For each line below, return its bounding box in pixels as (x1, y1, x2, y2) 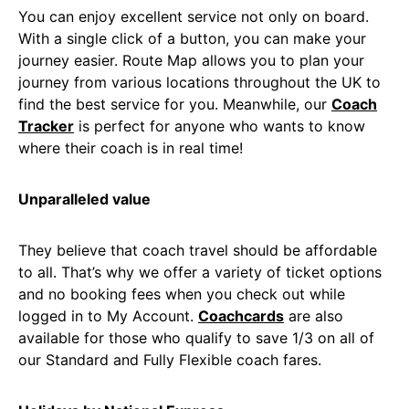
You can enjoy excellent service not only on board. (18, 7, 369, 26)
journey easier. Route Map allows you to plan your (18, 51, 364, 69)
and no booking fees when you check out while (18, 285, 345, 303)
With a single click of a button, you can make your (18, 29, 366, 47)
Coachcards (198, 307, 284, 325)
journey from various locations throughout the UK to (18, 73, 381, 91)
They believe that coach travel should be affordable (18, 241, 377, 259)
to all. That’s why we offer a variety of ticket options (18, 263, 382, 281)
